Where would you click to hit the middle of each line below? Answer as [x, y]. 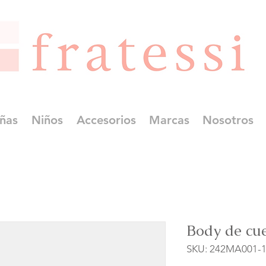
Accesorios [106, 120]
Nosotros [228, 120]
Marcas [169, 120]
